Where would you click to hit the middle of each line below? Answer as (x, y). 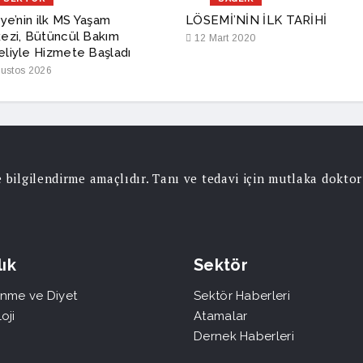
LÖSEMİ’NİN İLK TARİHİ (256, 20)
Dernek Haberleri (244, 336)
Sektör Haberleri (242, 296)
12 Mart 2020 (224, 38)
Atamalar (221, 316)
